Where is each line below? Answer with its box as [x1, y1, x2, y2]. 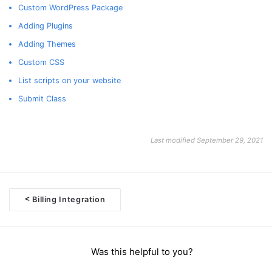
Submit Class [18, 94, 66, 104]
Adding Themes [18, 39, 76, 49]
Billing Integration [30, 195, 106, 205]
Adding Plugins [18, 21, 73, 31]
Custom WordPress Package [18, 3, 123, 13]
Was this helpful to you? [91, 246, 193, 258]
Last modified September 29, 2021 [151, 136, 263, 145]
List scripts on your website [18, 76, 121, 86]
